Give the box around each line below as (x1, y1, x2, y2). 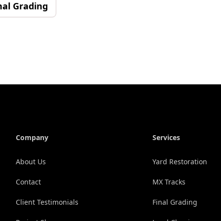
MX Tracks (152, 177, 186, 186)
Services (152, 132, 181, 142)
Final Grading (152, 197, 198, 207)
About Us (16, 156, 46, 166)
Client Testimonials (16, 197, 78, 207)
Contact (16, 177, 41, 186)
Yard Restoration (152, 156, 208, 166)
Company (16, 132, 48, 142)
